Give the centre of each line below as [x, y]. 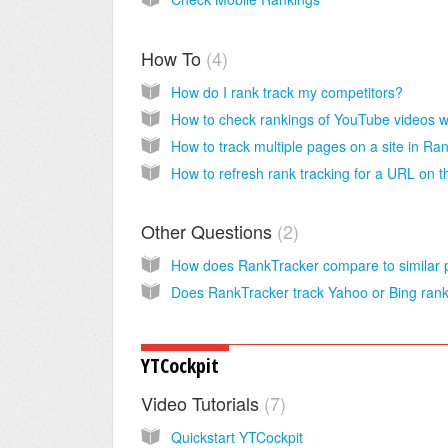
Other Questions [209, 230]
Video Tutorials [202, 402]
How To [173, 57]
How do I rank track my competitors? [287, 91]
